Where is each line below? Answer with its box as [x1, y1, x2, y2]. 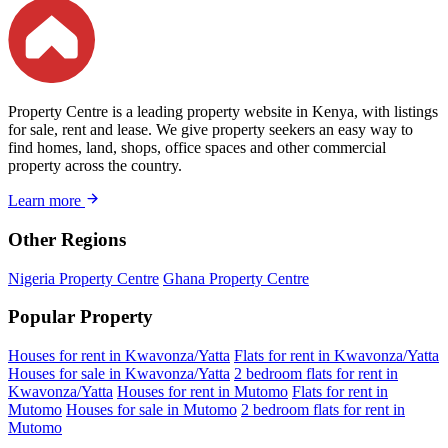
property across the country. [8, 157, 182, 175]
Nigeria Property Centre [8, 269, 159, 287]
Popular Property [8, 306, 153, 328]
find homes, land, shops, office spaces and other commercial [8, 139, 386, 157]
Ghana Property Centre [163, 269, 309, 287]
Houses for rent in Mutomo [117, 383, 288, 401]
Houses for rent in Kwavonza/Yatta [8, 347, 230, 365]
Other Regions [8, 228, 126, 250]
